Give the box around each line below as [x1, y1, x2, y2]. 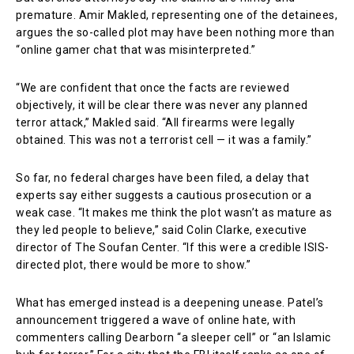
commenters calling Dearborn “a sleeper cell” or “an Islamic [16, 330, 331, 344]
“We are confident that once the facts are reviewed [16, 81, 289, 94]
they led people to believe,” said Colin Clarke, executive [16, 223, 307, 236]
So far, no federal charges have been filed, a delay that [16, 171, 309, 184]
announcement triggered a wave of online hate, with [16, 313, 296, 326]
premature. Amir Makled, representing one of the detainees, [16, 8, 337, 21]
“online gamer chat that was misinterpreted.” [16, 43, 255, 56]
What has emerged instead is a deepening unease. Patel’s [16, 296, 324, 309]
